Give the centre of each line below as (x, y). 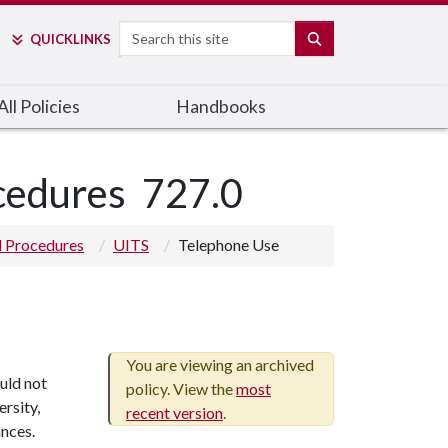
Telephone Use (228, 244)
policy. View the (180, 388)
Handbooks (220, 106)
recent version (174, 412)
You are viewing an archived (219, 364)
